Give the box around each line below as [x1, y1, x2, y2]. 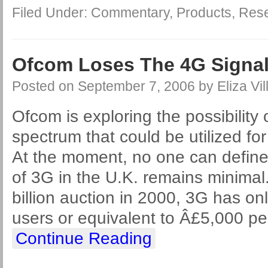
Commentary [91, 5, 169, 20]
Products [176, 5, 232, 20]
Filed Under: [12, 5, 91, 20]
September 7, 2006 [78, 78, 195, 94]
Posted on [12, 78, 78, 94]
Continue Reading [16, 229, 152, 248]
